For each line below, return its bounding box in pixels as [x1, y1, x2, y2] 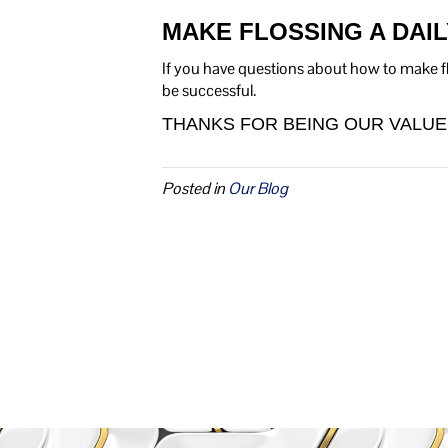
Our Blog [228, 178, 288, 199]
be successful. [162, 80, 256, 101]
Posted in [162, 178, 228, 199]
